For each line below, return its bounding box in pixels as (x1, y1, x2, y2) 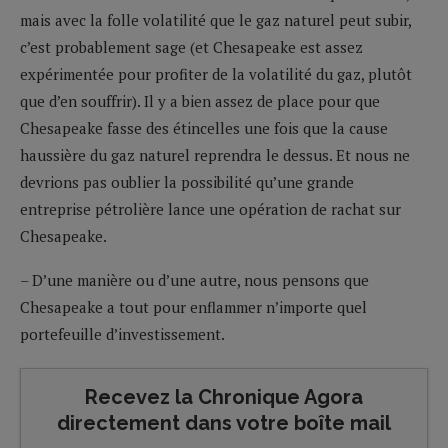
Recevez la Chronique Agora (85, 384, 363, 409)
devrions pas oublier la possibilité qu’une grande (20, 171, 354, 192)
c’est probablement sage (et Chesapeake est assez (20, 36, 363, 57)
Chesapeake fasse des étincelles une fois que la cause (20, 117, 388, 138)
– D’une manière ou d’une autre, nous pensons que (20, 269, 369, 290)
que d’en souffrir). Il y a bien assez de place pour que (20, 90, 380, 111)
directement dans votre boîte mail (57, 410, 391, 435)
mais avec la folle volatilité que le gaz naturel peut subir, (20, 9, 411, 30)
